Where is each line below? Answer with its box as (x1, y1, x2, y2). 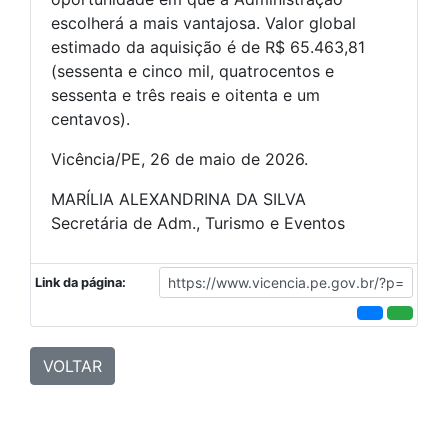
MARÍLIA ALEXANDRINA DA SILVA (51, 189, 306, 209)
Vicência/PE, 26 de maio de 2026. (51, 149, 308, 169)
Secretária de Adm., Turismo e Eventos (51, 213, 345, 233)
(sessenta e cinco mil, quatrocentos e (51, 61, 334, 81)
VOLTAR (43, 356, 102, 376)
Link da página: (35, 275, 126, 290)
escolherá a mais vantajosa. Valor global (51, 13, 356, 33)
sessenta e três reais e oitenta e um (51, 85, 320, 105)
